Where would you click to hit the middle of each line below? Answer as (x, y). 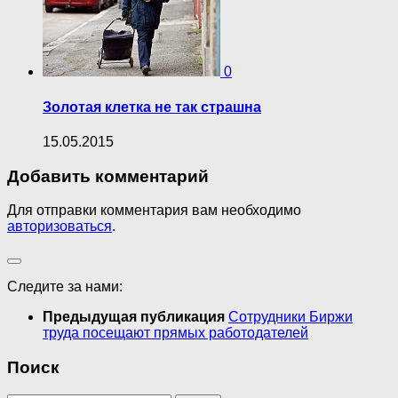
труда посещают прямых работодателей (175, 333)
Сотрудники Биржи (291, 317)
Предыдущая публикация (135, 317)
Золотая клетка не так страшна (152, 107)
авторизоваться (60, 227)
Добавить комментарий (108, 176)
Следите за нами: (65, 287)
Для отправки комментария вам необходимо (154, 211)
